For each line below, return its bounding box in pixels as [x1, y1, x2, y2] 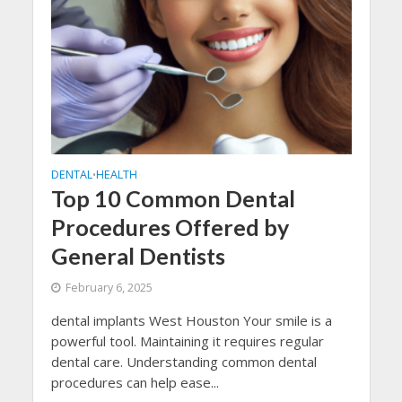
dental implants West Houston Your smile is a [50, 310, 332, 329]
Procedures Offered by [50, 213, 289, 240]
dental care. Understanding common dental [50, 352, 317, 371]
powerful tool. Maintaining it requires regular [50, 331, 324, 350]
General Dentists [50, 241, 225, 269]
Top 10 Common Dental [50, 184, 295, 212]
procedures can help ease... [50, 372, 219, 391]
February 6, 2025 [65, 279, 153, 295]
